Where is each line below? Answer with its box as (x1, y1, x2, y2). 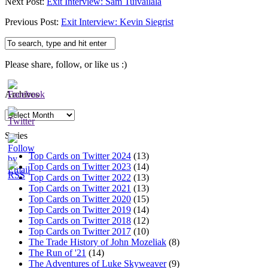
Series (5, 130, 28, 141)
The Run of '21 (29, 247, 86, 258)
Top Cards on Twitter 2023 (29, 161, 131, 172)
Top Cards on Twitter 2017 (29, 226, 131, 236)
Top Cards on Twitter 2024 (29, 150, 131, 161)
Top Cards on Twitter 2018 (29, 215, 131, 226)
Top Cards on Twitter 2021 (29, 182, 131, 193)
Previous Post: (5, 16, 61, 27)
